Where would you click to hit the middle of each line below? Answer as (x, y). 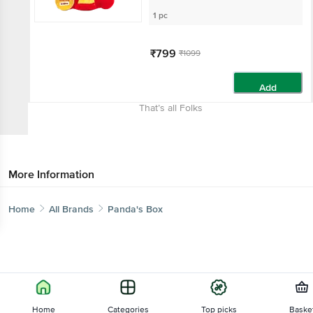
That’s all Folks (170, 108)
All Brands (71, 209)
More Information (51, 175)
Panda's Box (135, 209)
